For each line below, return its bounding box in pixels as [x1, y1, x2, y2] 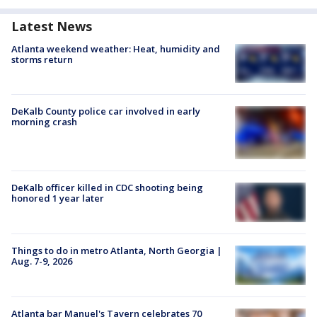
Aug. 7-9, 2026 [11, 255, 72, 268]
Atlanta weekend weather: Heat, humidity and [11, 42, 220, 56]
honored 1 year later [11, 191, 104, 204]
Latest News [11, 18, 92, 35]
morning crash [11, 115, 77, 128]
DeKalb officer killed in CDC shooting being [11, 180, 203, 194]
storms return [11, 53, 73, 67]
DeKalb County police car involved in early [11, 104, 200, 117]
